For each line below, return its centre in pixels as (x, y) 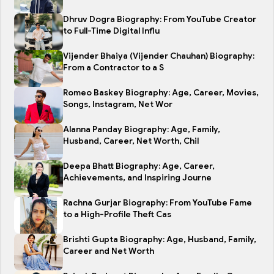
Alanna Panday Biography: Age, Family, (142, 130)
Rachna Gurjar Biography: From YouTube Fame (157, 203)
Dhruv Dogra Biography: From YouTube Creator (160, 20)
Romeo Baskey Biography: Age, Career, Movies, (161, 93)
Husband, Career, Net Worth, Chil (131, 141)
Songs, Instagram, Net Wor (118, 105)
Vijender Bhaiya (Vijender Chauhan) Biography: (159, 56)
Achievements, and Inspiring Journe (137, 178)
